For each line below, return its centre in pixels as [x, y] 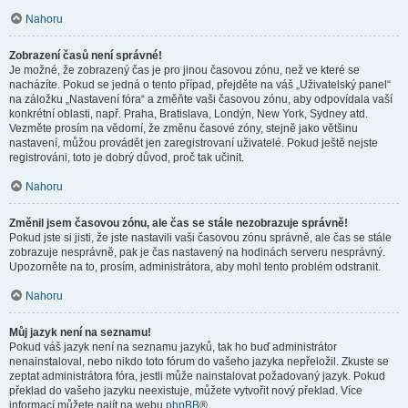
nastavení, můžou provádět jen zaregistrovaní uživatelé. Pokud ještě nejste [194, 143]
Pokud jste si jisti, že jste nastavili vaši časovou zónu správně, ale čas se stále [200, 238]
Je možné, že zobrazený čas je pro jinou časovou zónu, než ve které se [184, 70]
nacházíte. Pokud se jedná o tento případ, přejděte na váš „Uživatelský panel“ [200, 85]
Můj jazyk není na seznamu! [80, 332]
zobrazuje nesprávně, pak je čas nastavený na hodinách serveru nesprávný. [197, 252]
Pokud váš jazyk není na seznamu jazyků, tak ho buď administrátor [173, 347]
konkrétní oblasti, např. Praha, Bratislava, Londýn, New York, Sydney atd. [189, 114]
